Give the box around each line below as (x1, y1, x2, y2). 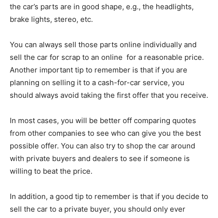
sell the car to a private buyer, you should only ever (10, 204, 185, 214)
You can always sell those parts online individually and (10, 40, 197, 50)
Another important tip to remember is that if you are (10, 65, 187, 75)
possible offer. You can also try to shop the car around (10, 141, 195, 151)
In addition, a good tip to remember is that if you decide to (10, 192, 208, 201)
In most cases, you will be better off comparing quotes (10, 116, 196, 126)
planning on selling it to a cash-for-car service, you (10, 78, 184, 88)
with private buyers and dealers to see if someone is (10, 154, 190, 163)
